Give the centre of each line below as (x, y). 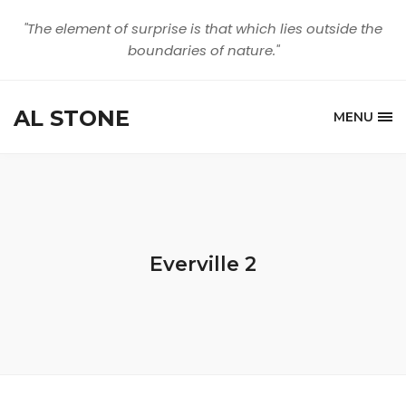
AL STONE (72, 118)
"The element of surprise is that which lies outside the (203, 29)
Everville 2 (203, 264)
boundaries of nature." (203, 50)
